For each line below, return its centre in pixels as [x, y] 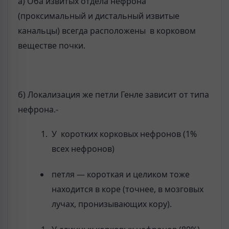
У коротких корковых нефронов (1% [124, 134]
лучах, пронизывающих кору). [112, 204]
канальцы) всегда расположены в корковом [107, 30]
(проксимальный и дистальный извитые [99, 16]
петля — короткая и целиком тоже [121, 175]
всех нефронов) [83, 149]
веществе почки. [52, 45]
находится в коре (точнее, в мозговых [128, 189]
